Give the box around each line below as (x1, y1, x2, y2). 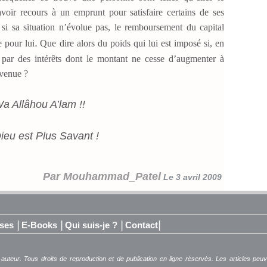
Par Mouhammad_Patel (43, 170, 161, 182)
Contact (125, 219, 158, 230)
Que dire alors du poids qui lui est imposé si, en (37, 38, 225, 48)
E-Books (21, 219, 57, 230)
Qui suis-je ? (65, 219, 117, 230)
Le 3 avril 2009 (163, 172, 222, 182)
